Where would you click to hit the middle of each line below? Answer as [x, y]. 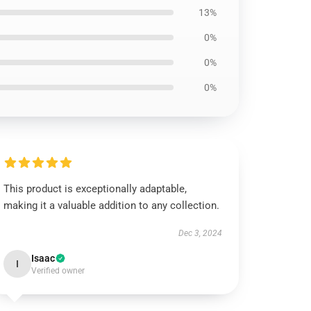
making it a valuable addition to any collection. [112, 205]
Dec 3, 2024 [200, 233]
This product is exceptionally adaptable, [95, 189]
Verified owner [58, 271]
